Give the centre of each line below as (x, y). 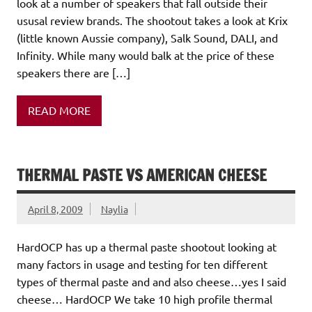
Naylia (114, 209)
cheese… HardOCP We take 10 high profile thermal (145, 298)
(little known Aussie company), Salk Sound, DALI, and (147, 37)
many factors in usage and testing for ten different (142, 264)
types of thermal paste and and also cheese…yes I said (151, 281)
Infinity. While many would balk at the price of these (146, 55)
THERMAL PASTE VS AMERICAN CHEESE (142, 175)
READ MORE (59, 110)
